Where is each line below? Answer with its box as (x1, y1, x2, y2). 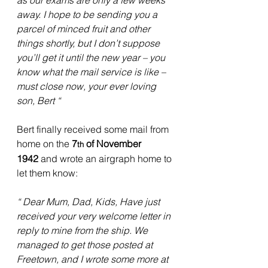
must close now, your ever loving (17, 80, 159, 93)
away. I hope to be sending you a (17, 8, 160, 21)
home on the (17, 138, 72, 150)
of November (84, 138, 144, 150)
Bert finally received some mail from (17, 123, 171, 136)
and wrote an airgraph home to (38, 153, 174, 165)
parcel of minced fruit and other (17, 23, 153, 35)
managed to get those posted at (17, 239, 155, 251)
